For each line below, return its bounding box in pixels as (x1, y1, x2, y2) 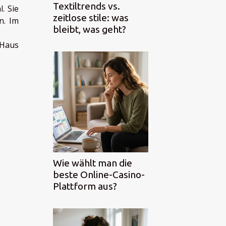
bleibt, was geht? (53, 23, 126, 35)
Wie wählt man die (53, 157, 132, 168)
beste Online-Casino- (53, 168, 145, 180)
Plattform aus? (53, 180, 117, 192)
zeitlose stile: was (53, 12, 129, 23)
